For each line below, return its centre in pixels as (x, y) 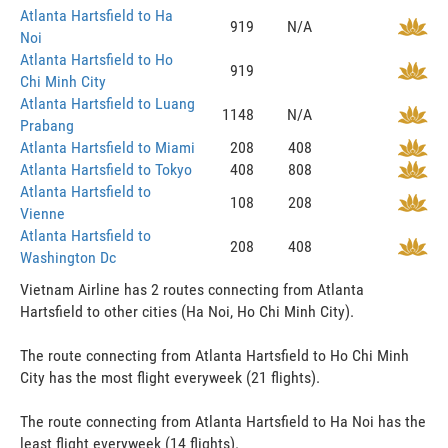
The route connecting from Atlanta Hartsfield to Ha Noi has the (223, 421)
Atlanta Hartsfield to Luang (107, 103)
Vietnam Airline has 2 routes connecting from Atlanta (192, 289)
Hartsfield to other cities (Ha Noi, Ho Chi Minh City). (187, 311)
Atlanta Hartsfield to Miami (107, 147)
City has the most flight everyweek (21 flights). (170, 377)
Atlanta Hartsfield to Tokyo (106, 169)
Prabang (47, 125)
